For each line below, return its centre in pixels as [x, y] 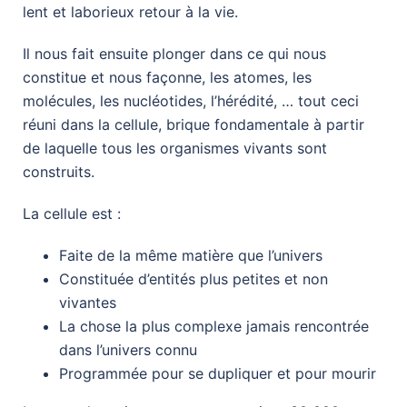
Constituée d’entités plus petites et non [194, 278]
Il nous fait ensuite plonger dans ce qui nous [174, 53]
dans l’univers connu [128, 349]
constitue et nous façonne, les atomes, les [167, 77]
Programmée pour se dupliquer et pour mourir [218, 373]
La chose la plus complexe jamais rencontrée [214, 326]
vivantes [88, 302]
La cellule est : [72, 213]
